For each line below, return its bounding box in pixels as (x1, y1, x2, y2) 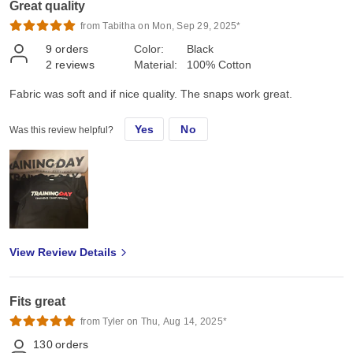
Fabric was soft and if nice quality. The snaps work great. (9, 87, 292, 100)
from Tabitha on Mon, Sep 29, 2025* (80, 20, 241, 32)
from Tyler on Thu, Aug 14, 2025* (80, 315, 227, 327)
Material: (134, 58, 177, 71)
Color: (134, 42, 164, 55)
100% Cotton (187, 58, 251, 71)
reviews (55, 58, 95, 71)
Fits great (9, 294, 65, 308)
